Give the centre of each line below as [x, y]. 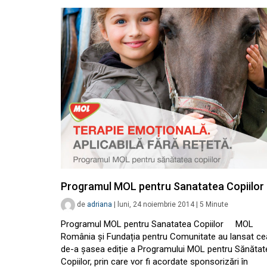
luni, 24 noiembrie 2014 [156, 205]
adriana [100, 205]
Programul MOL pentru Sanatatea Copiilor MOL [157, 224]
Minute [217, 205]
